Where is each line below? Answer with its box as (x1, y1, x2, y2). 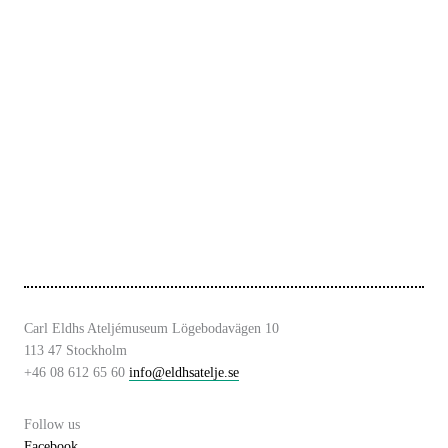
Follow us (24, 416, 80, 432)
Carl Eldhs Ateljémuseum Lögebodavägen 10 (24, 320, 279, 336)
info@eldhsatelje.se (129, 364, 239, 380)
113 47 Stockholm (24, 342, 127, 358)
